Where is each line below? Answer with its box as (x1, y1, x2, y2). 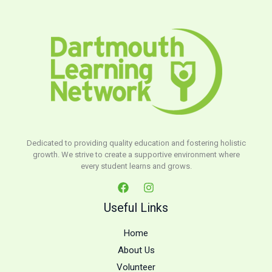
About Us (117, 244, 155, 256)
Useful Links (104, 200, 168, 215)
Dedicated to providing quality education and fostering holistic (26, 138, 246, 148)
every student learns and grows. (80, 161, 192, 171)
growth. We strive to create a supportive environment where (32, 149, 240, 159)
